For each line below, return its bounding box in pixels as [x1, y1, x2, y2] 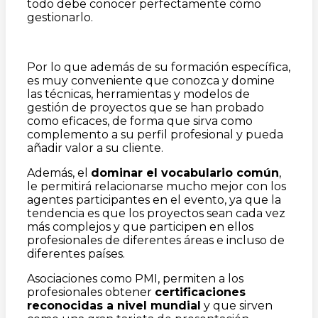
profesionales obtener [27, 285, 155, 299]
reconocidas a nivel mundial [27, 299, 201, 312]
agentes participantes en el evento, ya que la [27, 193, 281, 207]
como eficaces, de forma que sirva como [27, 114, 253, 128]
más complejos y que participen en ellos [27, 220, 253, 234]
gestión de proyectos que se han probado [27, 101, 264, 114]
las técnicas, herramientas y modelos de [27, 87, 250, 101]
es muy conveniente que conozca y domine [27, 74, 275, 87]
